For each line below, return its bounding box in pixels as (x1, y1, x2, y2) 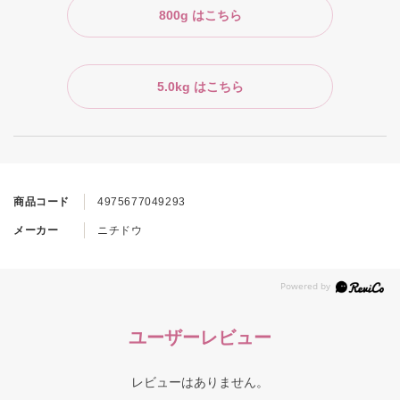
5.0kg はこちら (156, 79, 244, 94)
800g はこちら (158, 7, 242, 22)
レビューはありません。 (131, 374, 269, 389)
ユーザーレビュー (129, 324, 271, 349)
